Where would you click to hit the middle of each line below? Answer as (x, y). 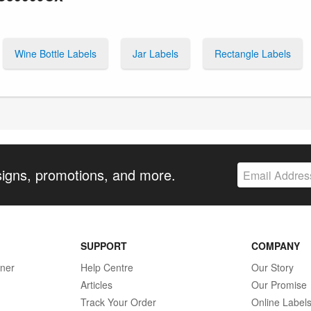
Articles (96, 285)
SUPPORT (103, 246)
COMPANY (276, 246)
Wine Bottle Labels (56, 53)
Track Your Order (118, 302)
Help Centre (107, 268)
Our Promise (279, 285)
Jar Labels (155, 53)
